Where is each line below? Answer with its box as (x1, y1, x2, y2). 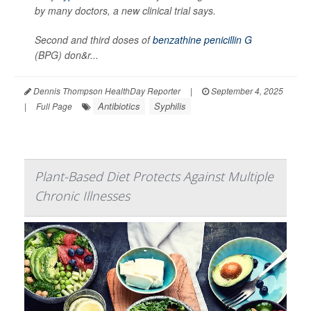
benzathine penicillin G (153, 32, 252, 47)
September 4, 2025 (209, 84, 283, 96)
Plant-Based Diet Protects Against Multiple (35, 167, 274, 185)
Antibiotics (98, 99, 140, 112)
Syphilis (154, 99, 186, 112)
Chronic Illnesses (35, 187, 130, 204)
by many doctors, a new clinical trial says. (35, 3, 216, 17)
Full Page (36, 99, 72, 112)
